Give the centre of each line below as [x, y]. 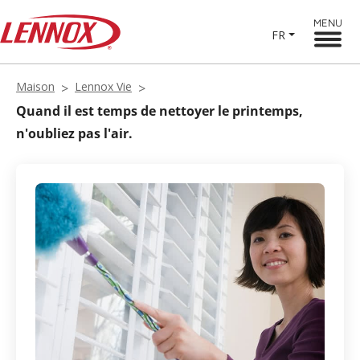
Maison [35, 86]
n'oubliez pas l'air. [74, 133]
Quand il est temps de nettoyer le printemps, [160, 111]
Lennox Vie [103, 86]
